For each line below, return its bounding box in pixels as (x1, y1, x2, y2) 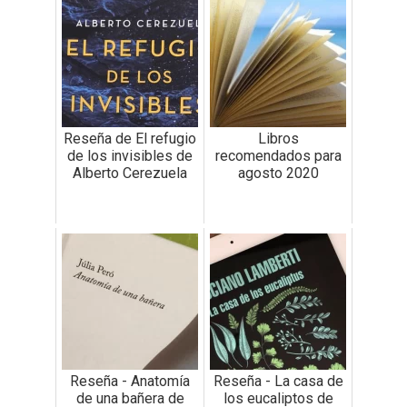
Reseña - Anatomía (70, 372, 190, 391)
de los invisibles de (67, 147, 193, 165)
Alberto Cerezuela (73, 164, 187, 183)
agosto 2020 (237, 164, 319, 183)
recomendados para (214, 147, 342, 165)
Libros (257, 130, 299, 148)
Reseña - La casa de (213, 372, 343, 391)
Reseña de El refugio (64, 130, 196, 148)
